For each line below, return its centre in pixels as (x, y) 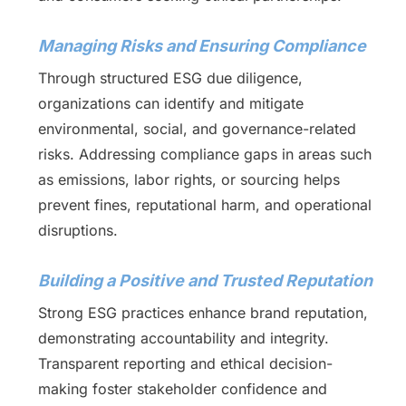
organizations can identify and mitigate (170, 103)
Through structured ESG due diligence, (170, 78)
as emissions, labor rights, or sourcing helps (188, 179)
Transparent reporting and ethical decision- (185, 363)
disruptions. (77, 230)
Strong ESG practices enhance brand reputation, (203, 313)
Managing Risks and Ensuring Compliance (202, 46)
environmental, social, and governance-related (197, 129)
